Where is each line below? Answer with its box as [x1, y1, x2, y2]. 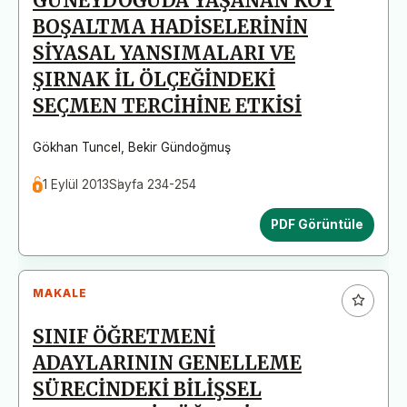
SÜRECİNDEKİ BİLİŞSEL [33, 377, 262, 402]
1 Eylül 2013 [43, 176, 110, 192]
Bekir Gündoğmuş [128, 139, 231, 154]
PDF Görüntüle [271, 216, 363, 232]
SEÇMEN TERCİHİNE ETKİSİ [33, 94, 302, 118]
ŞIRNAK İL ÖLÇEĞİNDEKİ [33, 67, 275, 92]
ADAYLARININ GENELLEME [33, 351, 302, 375]
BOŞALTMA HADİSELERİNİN [33, 15, 308, 39]
